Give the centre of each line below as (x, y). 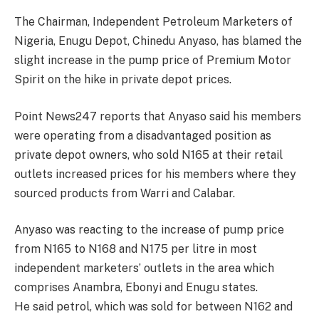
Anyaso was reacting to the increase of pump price (149, 230)
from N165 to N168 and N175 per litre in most (136, 249)
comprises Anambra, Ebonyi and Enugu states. (136, 288)
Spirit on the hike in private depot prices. (123, 79)
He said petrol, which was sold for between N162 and (153, 307)
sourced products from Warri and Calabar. (125, 193)
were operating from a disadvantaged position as (143, 135)
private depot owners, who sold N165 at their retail (148, 155)
